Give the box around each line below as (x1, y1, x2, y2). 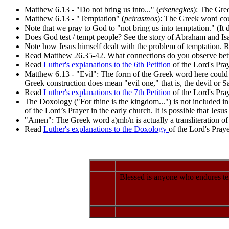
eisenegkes (159, 5, 193, 14)
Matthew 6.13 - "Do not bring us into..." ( (25, 5, 159, 14)
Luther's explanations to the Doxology (43, 125, 169, 133)
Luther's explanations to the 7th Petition (43, 88, 173, 97)
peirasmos (124, 14, 157, 23)
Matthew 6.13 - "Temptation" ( (25, 14, 124, 23)
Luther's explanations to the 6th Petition (43, 60, 173, 69)
